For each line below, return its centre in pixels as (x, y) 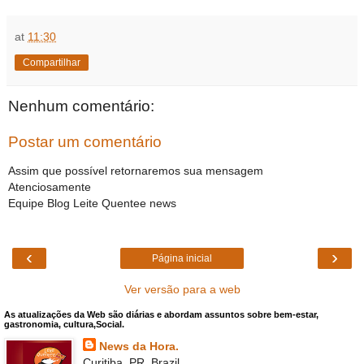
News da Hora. (139, 346)
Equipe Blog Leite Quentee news (92, 204)
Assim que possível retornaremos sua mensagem (136, 171)
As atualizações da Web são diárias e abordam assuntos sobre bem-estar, (161, 314)
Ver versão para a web (182, 289)
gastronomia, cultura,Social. (64, 324)
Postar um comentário (85, 142)
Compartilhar (52, 63)
